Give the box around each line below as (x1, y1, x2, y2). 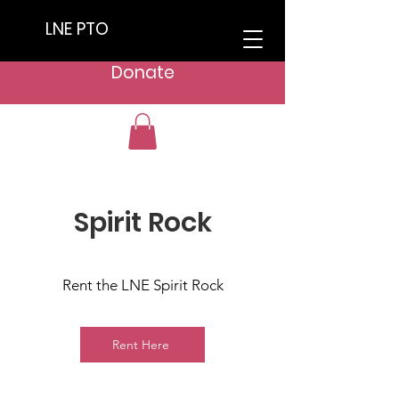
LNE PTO (45, 17, 109, 41)
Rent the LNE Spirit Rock (61, 275, 224, 294)
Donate (110, 61, 175, 85)
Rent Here (112, 336, 169, 353)
